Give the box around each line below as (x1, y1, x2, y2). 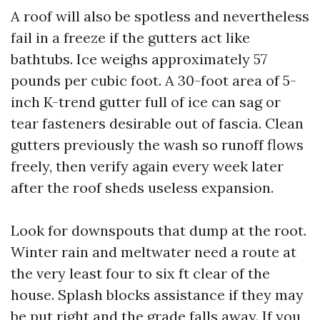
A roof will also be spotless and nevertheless (11, 7, 309, 25)
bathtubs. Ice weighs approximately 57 (11, 50, 267, 68)
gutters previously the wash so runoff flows (11, 136, 304, 154)
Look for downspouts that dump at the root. (11, 221, 306, 239)
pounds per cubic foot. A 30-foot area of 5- (11, 71, 296, 89)
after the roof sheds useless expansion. (11, 179, 274, 196)
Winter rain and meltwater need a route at (11, 243, 296, 261)
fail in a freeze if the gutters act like (11, 29, 250, 46)
